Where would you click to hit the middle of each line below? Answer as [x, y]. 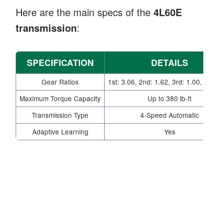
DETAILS [170, 62]
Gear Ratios [60, 81]
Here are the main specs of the [85, 12]
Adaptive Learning [60, 131]
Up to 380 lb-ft [170, 98]
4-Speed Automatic [170, 115]
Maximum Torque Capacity [60, 98]
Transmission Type [60, 115]
